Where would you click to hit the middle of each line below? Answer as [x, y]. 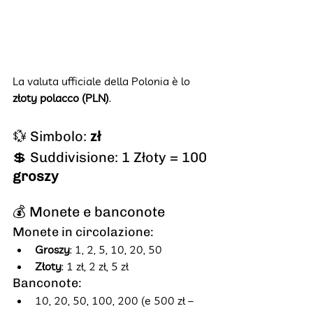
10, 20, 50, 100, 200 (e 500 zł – [116, 301]
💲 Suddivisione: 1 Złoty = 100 [111, 158]
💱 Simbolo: [51, 137]
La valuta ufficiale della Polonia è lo [103, 81]
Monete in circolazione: [83, 232]
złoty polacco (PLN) [61, 98]
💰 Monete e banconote [89, 212]
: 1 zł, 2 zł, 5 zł [95, 267]
